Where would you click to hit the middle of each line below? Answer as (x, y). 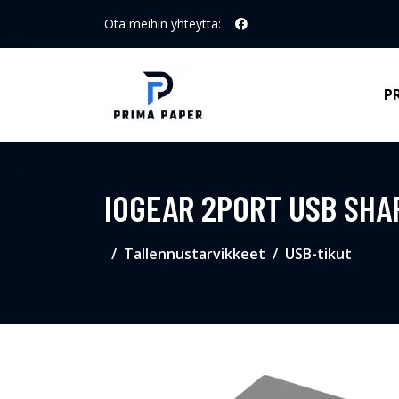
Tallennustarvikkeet (195, 254)
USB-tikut (318, 254)
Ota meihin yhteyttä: (163, 24)
